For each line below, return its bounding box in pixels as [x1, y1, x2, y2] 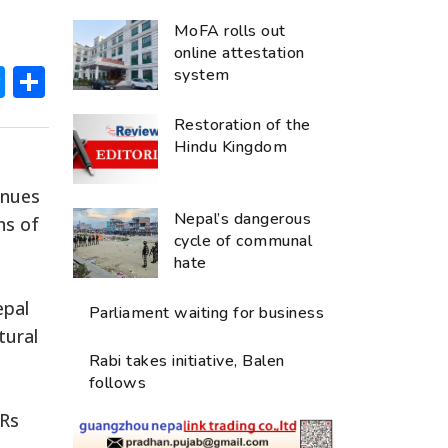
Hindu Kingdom [174, 135, 288, 158]
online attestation [174, 41, 305, 64]
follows [89, 371, 147, 394]
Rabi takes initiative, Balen [89, 349, 285, 372]
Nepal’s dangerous [174, 207, 312, 230]
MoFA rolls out [174, 19, 286, 42]
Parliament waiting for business [89, 301, 325, 324]
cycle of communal [174, 229, 313, 252]
